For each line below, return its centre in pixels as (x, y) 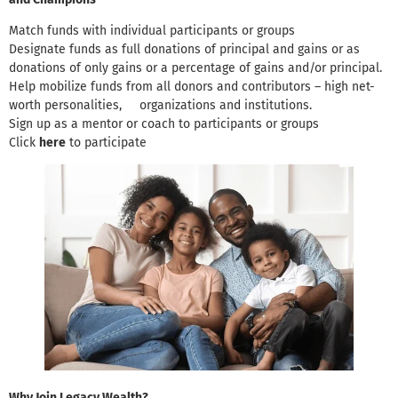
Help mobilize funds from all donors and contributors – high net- (192, 87)
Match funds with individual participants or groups (152, 31)
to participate (106, 143)
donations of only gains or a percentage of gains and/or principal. (195, 68)
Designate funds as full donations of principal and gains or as (184, 50)
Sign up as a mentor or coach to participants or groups (164, 124)
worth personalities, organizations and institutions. (160, 106)
